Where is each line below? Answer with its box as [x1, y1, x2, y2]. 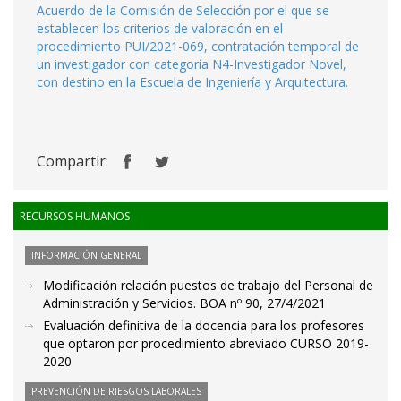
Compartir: [37, 151, 108, 171]
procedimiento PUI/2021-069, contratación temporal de [37, 38, 359, 55]
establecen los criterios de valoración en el [37, 20, 283, 37]
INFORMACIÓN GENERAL [31, 249, 141, 261]
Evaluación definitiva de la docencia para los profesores [43, 317, 364, 334]
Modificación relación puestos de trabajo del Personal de [43, 277, 373, 294]
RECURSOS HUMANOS [20, 209, 130, 224]
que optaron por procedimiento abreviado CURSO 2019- [43, 335, 369, 352]
